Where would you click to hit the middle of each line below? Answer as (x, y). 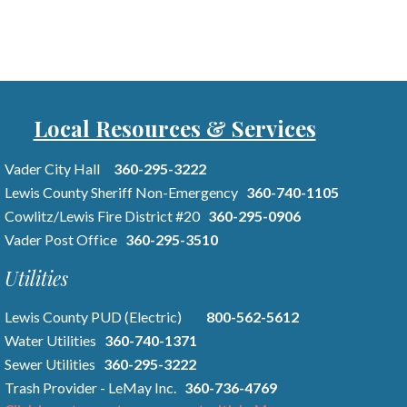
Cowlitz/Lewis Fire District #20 (106, 216)
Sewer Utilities (54, 364)
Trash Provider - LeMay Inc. (94, 387)
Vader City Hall (52, 169)
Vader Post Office (65, 239)
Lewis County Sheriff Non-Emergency (125, 192)
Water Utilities (54, 340)
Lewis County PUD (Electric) (93, 317)
